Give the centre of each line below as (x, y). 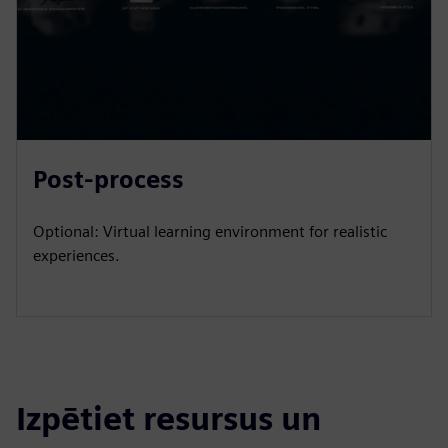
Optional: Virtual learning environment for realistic (210, 231)
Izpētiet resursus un (168, 418)
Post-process (108, 179)
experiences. (76, 255)
